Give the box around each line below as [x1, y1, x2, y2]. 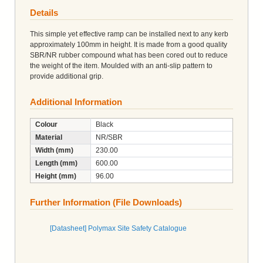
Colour [35, 120, 58, 129]
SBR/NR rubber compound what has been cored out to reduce [30, 50, 228, 59]
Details [30, 7, 58, 18]
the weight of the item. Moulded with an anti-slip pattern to [30, 61, 213, 70]
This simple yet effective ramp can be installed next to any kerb [30, 29, 228, 38]
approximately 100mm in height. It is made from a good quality [30, 40, 227, 49]
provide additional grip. [30, 72, 103, 80]
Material [35, 133, 62, 141]
